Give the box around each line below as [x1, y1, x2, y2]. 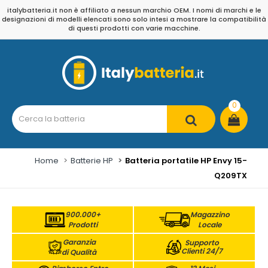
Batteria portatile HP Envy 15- [125, 155, 247, 166]
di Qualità [62, 247, 97, 257]
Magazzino [190, 209, 230, 220]
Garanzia [62, 237, 96, 247]
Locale [198, 220, 222, 230]
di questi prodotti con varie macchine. [68, 23, 200, 33]
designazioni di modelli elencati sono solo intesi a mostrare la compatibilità [2, 14, 266, 24]
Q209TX [214, 170, 247, 181]
